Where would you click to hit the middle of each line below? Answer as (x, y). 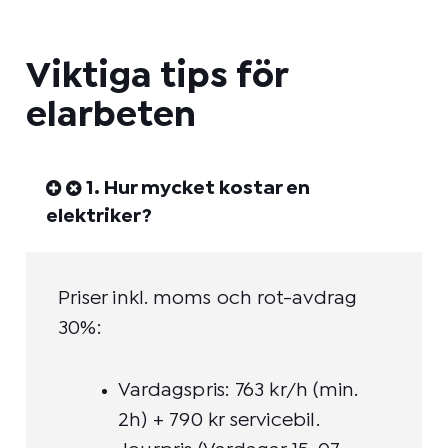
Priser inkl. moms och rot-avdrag (208, 299)
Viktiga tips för (157, 78)
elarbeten (111, 117)
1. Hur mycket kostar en (198, 189)
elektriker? (99, 217)
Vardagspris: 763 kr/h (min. (238, 391)
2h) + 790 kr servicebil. (219, 421)
